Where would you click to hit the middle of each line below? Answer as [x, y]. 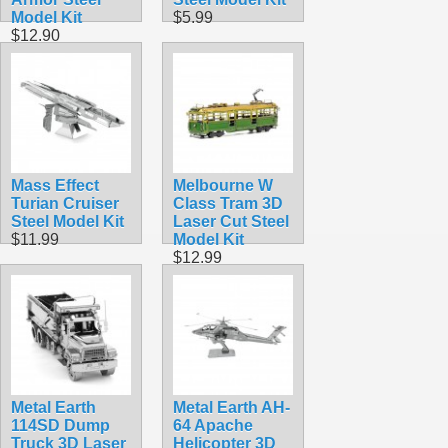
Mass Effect [55, 185]
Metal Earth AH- [231, 407]
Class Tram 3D [228, 203]
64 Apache [213, 425]
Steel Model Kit [67, 221]
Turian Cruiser [65, 203]
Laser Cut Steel [231, 221]
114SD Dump [60, 425]
